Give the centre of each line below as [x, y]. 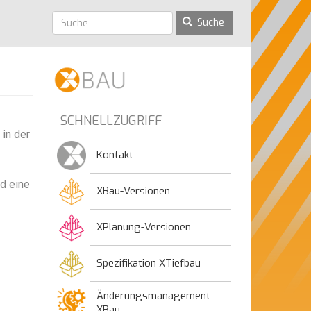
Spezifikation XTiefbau [149, 263]
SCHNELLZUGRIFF [111, 121]
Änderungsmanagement [153, 296]
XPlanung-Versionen [144, 227]
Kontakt [115, 155]
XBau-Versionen [133, 191]
